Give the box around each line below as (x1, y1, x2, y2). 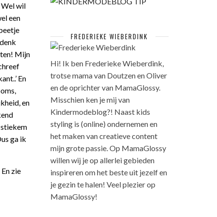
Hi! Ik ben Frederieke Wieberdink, (50, 59, 164, 68)
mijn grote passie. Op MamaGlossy (50, 143, 166, 153)
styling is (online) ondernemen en (50, 119, 157, 128)
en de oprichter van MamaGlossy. (50, 83, 160, 92)
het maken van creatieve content (50, 131, 157, 140)
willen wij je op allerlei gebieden (50, 155, 155, 165)
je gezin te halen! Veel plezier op (50, 180, 155, 189)
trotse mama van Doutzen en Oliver (50, 71, 167, 80)
